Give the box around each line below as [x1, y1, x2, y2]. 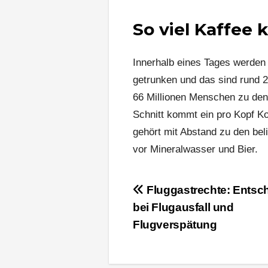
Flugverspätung [133, 218, 217, 231]
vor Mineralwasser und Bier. [133, 143, 258, 155]
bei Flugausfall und [133, 200, 234, 214]
